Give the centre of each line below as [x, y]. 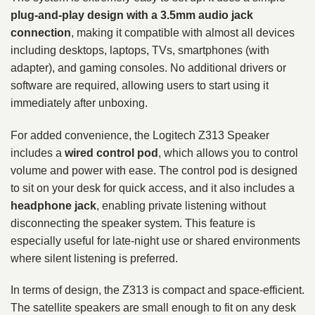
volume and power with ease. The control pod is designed [154, 170]
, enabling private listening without [181, 205]
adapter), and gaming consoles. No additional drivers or [148, 67]
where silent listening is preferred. [94, 258]
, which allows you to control [228, 153]
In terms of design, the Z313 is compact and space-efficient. [157, 290]
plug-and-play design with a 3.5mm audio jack [132, 15]
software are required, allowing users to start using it [140, 85]
